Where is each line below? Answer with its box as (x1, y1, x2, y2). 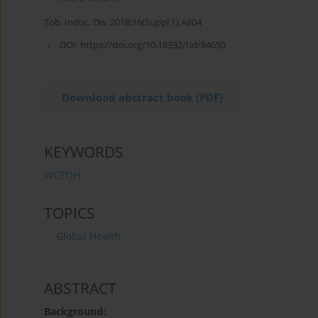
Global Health (55, 229, 121, 243)
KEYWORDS (44, 142, 124, 163)
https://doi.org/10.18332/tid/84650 (80, 38, 226, 52)
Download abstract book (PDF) (62, 90, 223, 106)
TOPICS (44, 203, 95, 224)
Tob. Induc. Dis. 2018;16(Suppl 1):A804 (44, 16, 202, 29)
